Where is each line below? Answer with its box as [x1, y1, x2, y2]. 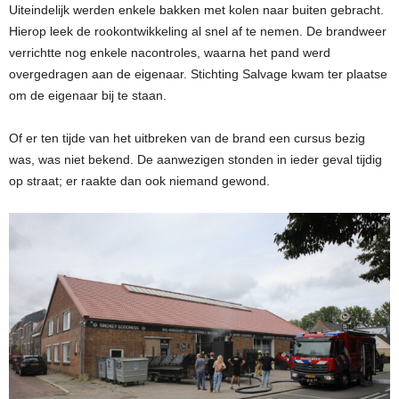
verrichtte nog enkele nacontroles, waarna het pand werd [9, 45, 330, 60]
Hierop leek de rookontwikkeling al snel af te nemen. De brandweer [9, 23, 387, 38]
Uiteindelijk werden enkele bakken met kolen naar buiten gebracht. [9, 2, 384, 17]
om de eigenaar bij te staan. [9, 87, 167, 102]
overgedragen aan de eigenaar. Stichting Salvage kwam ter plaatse [9, 66, 387, 81]
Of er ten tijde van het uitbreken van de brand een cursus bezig [9, 130, 365, 145]
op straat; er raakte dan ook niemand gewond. [9, 173, 270, 188]
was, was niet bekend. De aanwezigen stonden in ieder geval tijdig [9, 151, 382, 167]
